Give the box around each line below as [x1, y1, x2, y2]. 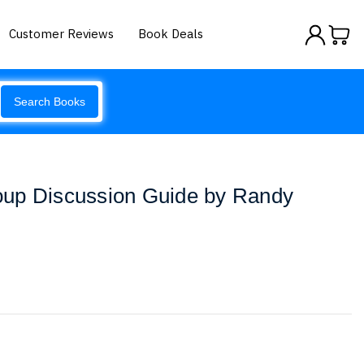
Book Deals [138, 25, 204, 41]
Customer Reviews [9, 25, 115, 41]
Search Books [14, 95, 85, 108]
